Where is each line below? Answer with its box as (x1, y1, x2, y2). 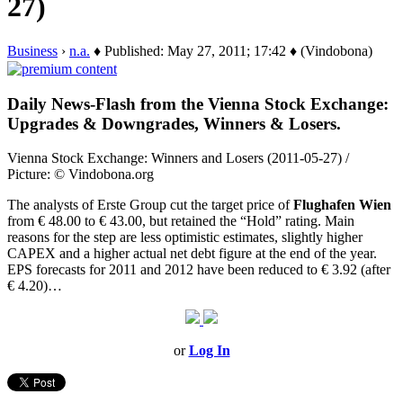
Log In (188, 343, 230, 359)
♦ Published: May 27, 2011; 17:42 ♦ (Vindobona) (90, 42, 372, 58)
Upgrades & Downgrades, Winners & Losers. (7, 113, 341, 133)
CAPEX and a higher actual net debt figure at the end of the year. (7, 246, 377, 262)
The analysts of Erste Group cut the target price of (7, 197, 293, 213)
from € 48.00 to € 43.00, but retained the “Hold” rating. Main (7, 213, 354, 229)
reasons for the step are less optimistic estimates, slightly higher (7, 229, 363, 246)
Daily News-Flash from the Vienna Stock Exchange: (7, 94, 389, 113)
